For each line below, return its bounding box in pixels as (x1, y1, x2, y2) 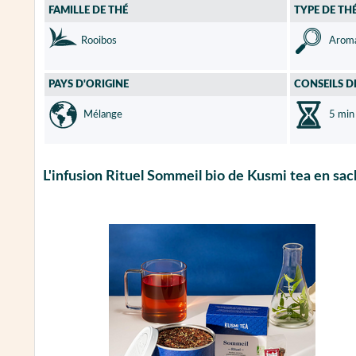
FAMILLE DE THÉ (48, 5, 128, 16)
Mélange (81, 109, 122, 120)
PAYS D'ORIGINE (48, 79, 129, 90)
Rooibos (81, 35, 117, 46)
